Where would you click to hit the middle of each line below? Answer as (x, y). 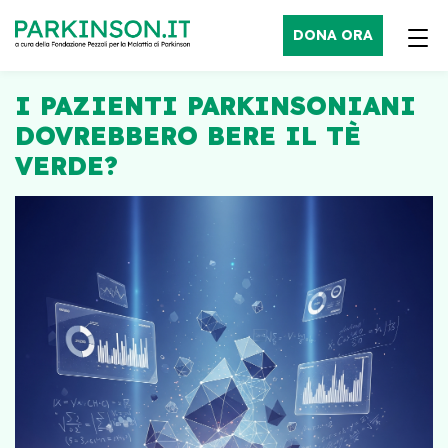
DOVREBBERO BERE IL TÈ (188, 135)
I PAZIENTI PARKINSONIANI (215, 105)
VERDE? (66, 165)
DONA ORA (333, 35)
